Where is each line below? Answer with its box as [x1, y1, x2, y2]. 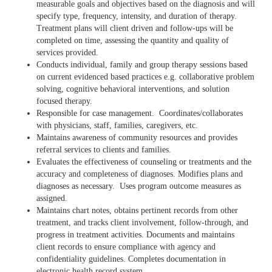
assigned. [36, 194, 67, 203]
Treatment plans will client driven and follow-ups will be [36, 24, 233, 33]
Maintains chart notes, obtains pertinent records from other [36, 206, 238, 215]
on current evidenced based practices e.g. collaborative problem [36, 72, 254, 81]
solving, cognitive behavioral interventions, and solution [36, 84, 229, 93]
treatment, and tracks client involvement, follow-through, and [36, 218, 248, 227]
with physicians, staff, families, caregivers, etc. [36, 121, 200, 130]
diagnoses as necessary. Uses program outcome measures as [36, 182, 241, 191]
